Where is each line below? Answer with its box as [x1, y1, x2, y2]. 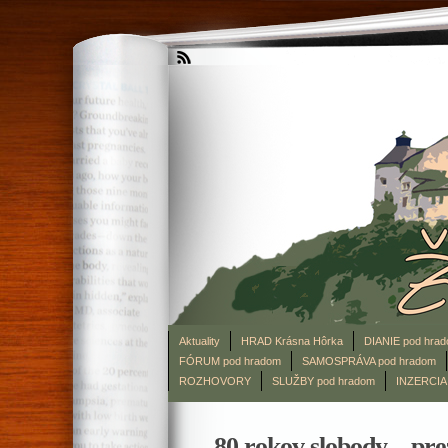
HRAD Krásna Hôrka [241, 334, 343, 347]
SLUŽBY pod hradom [272, 374, 375, 387]
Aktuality [179, 334, 220, 347]
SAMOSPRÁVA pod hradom [302, 354, 436, 367]
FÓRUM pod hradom [179, 354, 281, 367]
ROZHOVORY [179, 374, 251, 387]
